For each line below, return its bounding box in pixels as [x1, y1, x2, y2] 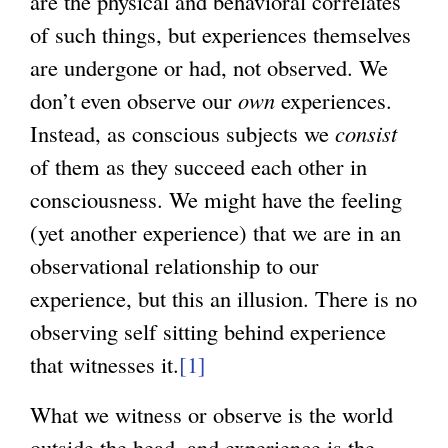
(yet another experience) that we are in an [30, 217, 401, 248]
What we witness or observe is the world [30, 399, 393, 430]
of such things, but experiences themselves [30, 19, 411, 50]
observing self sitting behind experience [30, 316, 386, 347]
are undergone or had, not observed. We [30, 52, 388, 83]
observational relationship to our [30, 250, 319, 281]
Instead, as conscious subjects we [30, 118, 335, 149]
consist [335, 118, 397, 149]
